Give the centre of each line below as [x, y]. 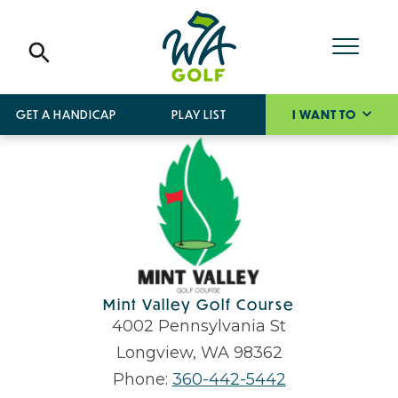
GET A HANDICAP [67, 115]
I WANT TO [325, 115]
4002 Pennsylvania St [199, 326]
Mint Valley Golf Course [199, 305]
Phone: [142, 380]
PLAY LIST [199, 115]
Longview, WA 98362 [199, 353]
